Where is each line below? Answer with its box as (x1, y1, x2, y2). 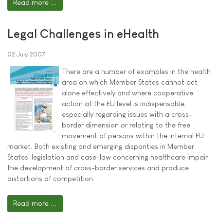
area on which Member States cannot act (62, 78, 198, 87)
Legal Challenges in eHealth (7, 27, 159, 41)
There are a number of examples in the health (62, 67, 211, 76)
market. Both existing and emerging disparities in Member (7, 142, 194, 151)
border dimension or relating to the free (62, 121, 190, 129)
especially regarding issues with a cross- (62, 110, 192, 119)
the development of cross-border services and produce (7, 163, 189, 172)
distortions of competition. (7, 174, 95, 183)
